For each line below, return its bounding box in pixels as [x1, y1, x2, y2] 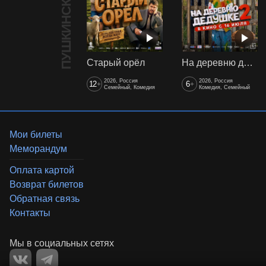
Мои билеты [9, 129, 62, 140]
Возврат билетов [9, 179, 84, 189]
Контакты [9, 207, 50, 218]
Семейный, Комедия [103, 84, 155, 90]
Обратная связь [9, 193, 80, 204]
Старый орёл [87, 57, 145, 68]
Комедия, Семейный [198, 84, 250, 90]
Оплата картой [9, 164, 74, 175]
